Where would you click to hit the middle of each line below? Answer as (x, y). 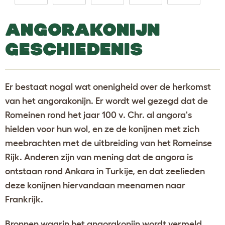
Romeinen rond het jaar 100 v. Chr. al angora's (98, 115)
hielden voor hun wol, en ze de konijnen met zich (102, 129)
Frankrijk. (24, 199)
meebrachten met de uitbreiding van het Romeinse (108, 143)
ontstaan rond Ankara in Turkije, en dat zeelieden (105, 171)
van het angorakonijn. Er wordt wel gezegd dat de (106, 101)
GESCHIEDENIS (74, 49)
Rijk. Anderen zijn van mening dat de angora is (99, 157)
